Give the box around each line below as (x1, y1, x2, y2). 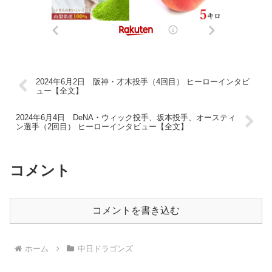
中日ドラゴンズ (77, 243, 133, 253)
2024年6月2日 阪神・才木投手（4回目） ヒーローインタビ (36, 76, 250, 86)
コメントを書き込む (92, 205, 180, 216)
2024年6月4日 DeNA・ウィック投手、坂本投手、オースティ (16, 112, 236, 122)
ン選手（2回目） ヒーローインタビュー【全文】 (16, 121, 188, 131)
